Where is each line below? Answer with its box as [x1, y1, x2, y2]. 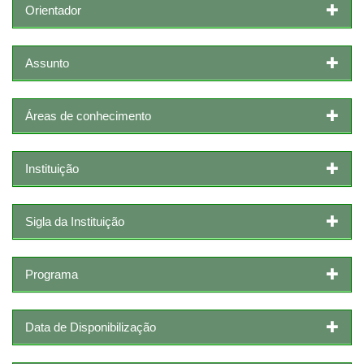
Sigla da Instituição [25, 214, 124, 228]
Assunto [25, 55, 69, 70]
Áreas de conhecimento [25, 108, 151, 123]
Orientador [25, 2, 81, 17]
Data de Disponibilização [25, 319, 156, 334]
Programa [25, 266, 78, 281]
